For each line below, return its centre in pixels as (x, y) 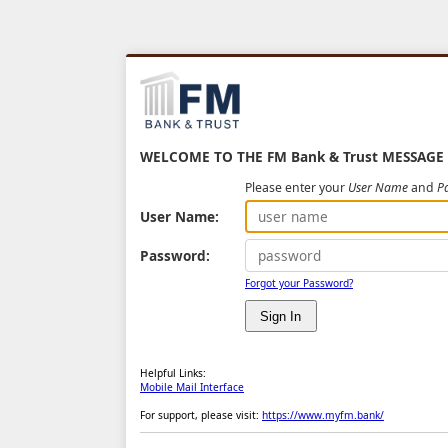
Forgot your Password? (299, 282)
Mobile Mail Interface (192, 387)
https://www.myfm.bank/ (323, 415)
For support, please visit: (201, 415)
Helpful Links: (173, 373)
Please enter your (296, 188)
